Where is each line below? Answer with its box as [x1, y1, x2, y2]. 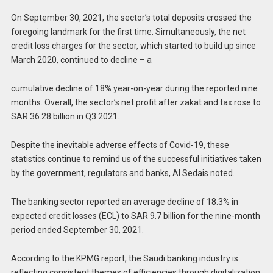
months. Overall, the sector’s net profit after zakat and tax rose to [10, 97, 261, 108]
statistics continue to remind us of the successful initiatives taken [10, 154, 261, 165]
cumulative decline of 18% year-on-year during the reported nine [10, 83, 258, 94]
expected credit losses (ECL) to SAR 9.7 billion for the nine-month [10, 210, 260, 221]
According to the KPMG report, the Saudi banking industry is [10, 253, 238, 263]
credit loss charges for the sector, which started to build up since [10, 41, 256, 51]
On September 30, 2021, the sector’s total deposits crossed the [10, 13, 252, 23]
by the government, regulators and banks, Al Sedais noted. [10, 168, 235, 179]
